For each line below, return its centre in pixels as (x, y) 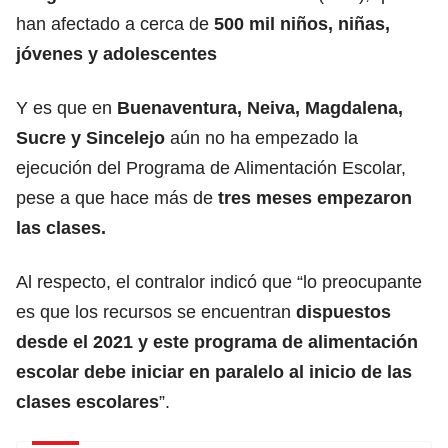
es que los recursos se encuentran (156, 311)
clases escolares (87, 401)
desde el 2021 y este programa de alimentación (217, 341)
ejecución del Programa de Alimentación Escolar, (211, 167)
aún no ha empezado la (264, 137)
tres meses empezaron (312, 197)
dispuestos (343, 311)
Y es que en (66, 107)
